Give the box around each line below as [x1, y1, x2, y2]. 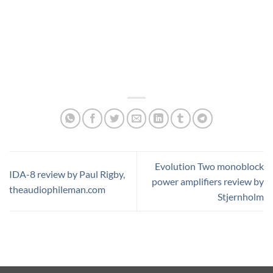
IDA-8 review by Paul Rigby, [9, 168, 125, 180]
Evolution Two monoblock [155, 160, 264, 172]
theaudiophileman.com [9, 183, 105, 195]
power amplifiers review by [152, 175, 264, 188]
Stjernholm [218, 191, 264, 203]
